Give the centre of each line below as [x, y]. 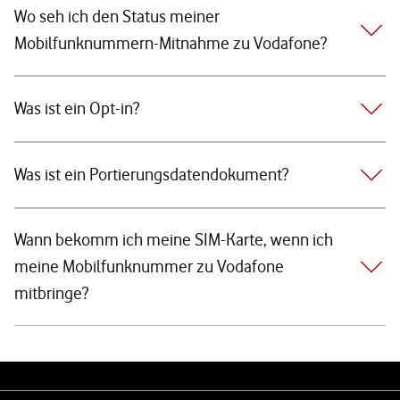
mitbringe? [51, 293]
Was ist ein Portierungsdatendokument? [151, 175]
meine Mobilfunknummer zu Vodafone [149, 267]
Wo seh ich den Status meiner [117, 17]
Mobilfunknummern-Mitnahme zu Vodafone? [171, 43]
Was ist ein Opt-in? [77, 108]
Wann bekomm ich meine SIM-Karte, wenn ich [174, 240]
